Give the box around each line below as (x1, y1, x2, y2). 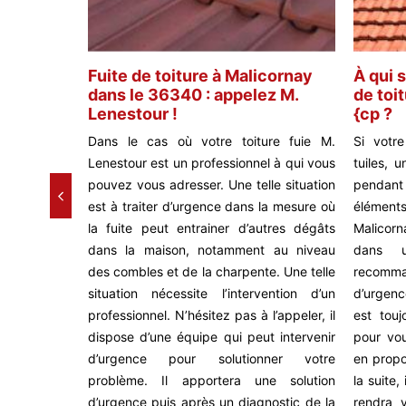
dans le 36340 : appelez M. (88, 85, 298, 105)
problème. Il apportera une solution (88, 372, 335, 389)
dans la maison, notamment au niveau (88, 242, 335, 258)
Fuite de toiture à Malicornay (88, 66, 313, 86)
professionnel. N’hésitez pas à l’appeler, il (88, 307, 335, 324)
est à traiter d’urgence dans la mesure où (88, 198, 335, 215)
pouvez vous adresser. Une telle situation (88, 177, 335, 193)
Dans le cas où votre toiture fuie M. (88, 133, 335, 150)
